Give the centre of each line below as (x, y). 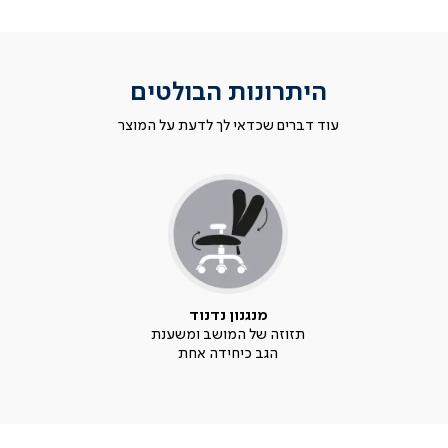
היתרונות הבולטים (228, 93)
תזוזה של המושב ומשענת (228, 335)
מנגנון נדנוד (228, 316)
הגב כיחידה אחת (228, 354)
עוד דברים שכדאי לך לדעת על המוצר (228, 126)
